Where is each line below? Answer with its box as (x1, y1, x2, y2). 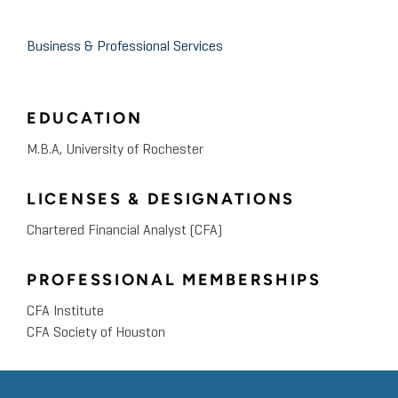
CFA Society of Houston (27, 326, 165, 341)
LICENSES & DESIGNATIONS (27, 189, 296, 210)
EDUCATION (27, 108, 143, 129)
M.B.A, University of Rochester (27, 143, 203, 158)
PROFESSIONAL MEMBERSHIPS (27, 270, 322, 291)
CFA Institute (27, 305, 104, 320)
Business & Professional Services (27, 40, 223, 55)
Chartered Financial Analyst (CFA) (27, 224, 222, 239)
